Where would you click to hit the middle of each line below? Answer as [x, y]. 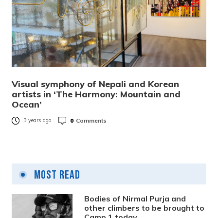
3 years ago [37, 120]
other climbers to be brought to [145, 208]
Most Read [56, 175]
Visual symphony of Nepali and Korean [95, 84]
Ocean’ [27, 104]
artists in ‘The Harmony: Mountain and [96, 94]
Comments [91, 120]
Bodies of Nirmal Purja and [135, 199]
